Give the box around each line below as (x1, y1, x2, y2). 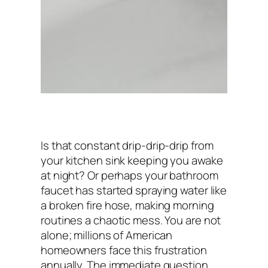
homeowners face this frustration (41, 242, 207, 258)
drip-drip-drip (122, 137, 188, 153)
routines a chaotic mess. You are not (41, 212, 221, 228)
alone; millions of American (41, 227, 173, 243)
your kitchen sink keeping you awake (41, 152, 223, 168)
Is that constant (41, 137, 123, 153)
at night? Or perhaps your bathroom (41, 167, 218, 183)
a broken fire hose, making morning (41, 197, 214, 213)
